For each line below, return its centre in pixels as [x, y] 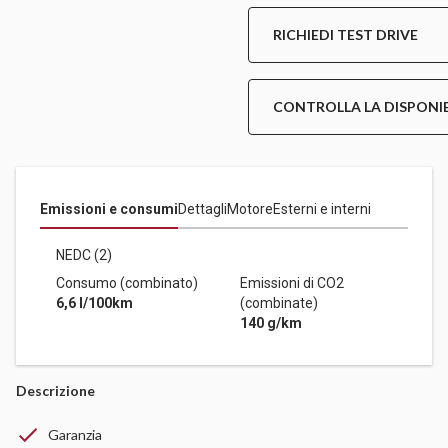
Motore [250, 209]
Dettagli [202, 209]
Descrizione [55, 391]
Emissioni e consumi [109, 209]
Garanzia [75, 435]
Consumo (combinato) [127, 283]
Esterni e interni [322, 209]
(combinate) [279, 303]
